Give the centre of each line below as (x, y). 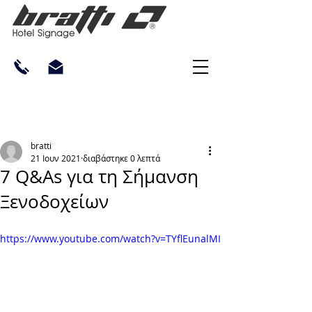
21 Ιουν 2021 (56, 158)
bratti (41, 146)
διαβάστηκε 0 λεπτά (122, 158)
